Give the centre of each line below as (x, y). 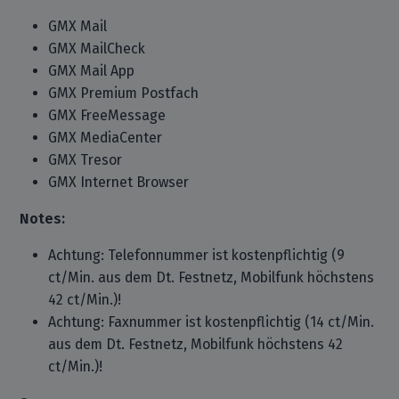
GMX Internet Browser (119, 182)
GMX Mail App (92, 71)
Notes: (43, 219)
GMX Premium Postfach (124, 93)
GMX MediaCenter (106, 138)
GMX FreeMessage (107, 115)
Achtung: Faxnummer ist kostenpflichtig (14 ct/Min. (212, 322)
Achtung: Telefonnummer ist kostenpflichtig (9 (197, 255)
